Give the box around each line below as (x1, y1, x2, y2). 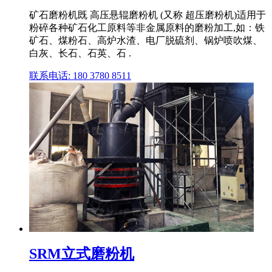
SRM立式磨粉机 (29, 246, 134, 262)
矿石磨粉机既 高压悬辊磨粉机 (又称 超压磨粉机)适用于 (29, 10, 266, 21)
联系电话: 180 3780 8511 (29, 70, 131, 81)
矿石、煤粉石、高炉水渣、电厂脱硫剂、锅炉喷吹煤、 (29, 35, 262, 46)
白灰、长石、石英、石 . (29, 48, 131, 59)
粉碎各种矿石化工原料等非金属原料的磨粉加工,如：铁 (29, 22, 265, 33)
